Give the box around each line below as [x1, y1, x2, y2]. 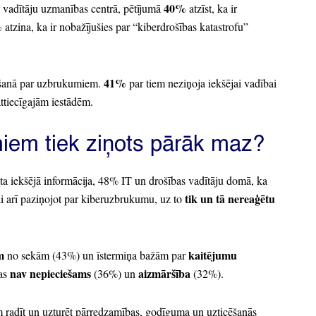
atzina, [5, 19, 34, 35]
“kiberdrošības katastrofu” [133, 19, 248, 35]
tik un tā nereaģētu [185, 190, 275, 207]
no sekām [7, 248, 52, 262]
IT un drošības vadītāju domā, [119, 173, 254, 188]
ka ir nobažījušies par [34, 19, 133, 35]
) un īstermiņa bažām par [76, 248, 188, 262]
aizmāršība [138, 265, 193, 281]
